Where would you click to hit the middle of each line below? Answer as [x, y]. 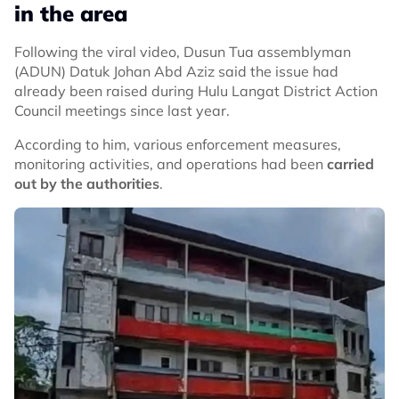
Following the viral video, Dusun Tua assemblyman [183, 51]
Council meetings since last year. [122, 110]
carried [349, 163]
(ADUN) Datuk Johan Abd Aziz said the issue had [176, 71]
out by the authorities [87, 183]
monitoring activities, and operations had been [169, 163]
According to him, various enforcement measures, [178, 144]
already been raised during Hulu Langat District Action [196, 90]
